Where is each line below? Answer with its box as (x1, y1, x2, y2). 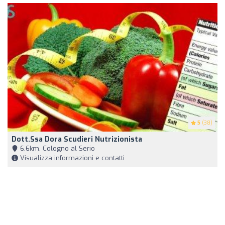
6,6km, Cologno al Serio (18, 144, 95, 153)
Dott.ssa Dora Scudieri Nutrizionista (12, 135, 142, 145)
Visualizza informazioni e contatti (18, 154, 125, 163)
